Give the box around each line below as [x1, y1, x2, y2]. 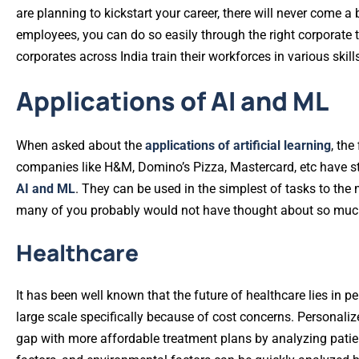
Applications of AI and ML [16, 83, 329, 119]
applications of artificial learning [145, 138, 331, 154]
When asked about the [16, 138, 145, 154]
